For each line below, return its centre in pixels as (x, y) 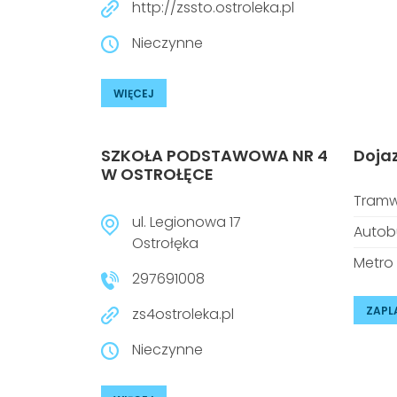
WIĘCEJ (134, 93)
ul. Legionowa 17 (187, 222)
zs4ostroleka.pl (183, 314)
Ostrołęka (165, 243)
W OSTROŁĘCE (157, 174)
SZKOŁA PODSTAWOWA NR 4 (214, 156)
